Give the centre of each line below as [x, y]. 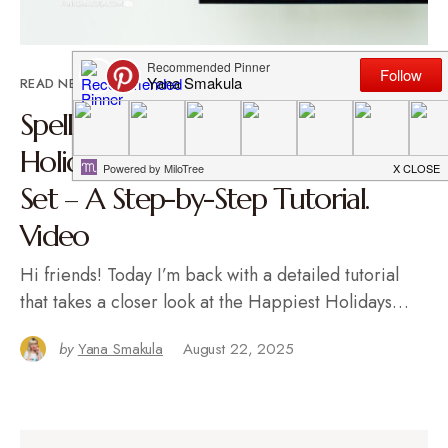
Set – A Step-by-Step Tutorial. [194, 199]
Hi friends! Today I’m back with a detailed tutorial [209, 275]
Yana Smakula [120, 349]
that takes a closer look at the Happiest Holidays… [214, 302]
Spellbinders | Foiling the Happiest [220, 125]
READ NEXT [56, 84]
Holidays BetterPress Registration [212, 162]
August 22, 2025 [238, 349]
